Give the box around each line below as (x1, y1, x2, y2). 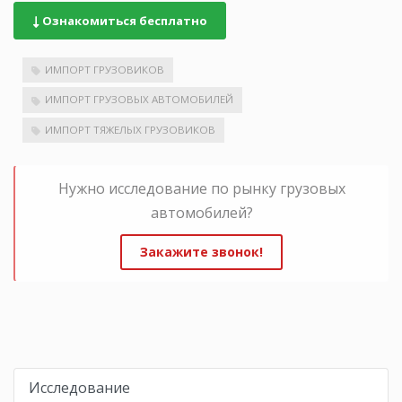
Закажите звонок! (140, 243, 263, 261)
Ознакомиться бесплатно (39, 12, 207, 29)
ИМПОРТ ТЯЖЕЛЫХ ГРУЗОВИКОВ (45, 122, 215, 136)
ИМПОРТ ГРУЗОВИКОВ (45, 62, 164, 76)
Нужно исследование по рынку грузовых (57, 179, 345, 199)
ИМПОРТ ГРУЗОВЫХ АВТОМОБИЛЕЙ (45, 92, 233, 107)
